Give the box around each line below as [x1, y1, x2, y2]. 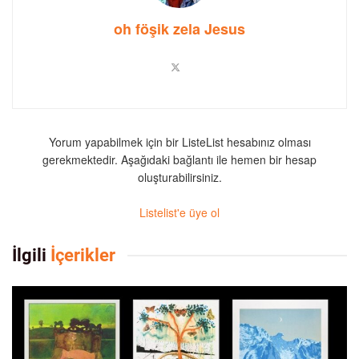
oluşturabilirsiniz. [137, 169, 222, 186]
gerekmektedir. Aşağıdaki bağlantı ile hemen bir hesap [42, 151, 317, 168]
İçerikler [46, 244, 115, 265]
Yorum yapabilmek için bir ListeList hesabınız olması [48, 134, 311, 151]
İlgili [12, 244, 46, 265]
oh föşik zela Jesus [114, 18, 245, 40]
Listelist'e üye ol [139, 204, 220, 221]
